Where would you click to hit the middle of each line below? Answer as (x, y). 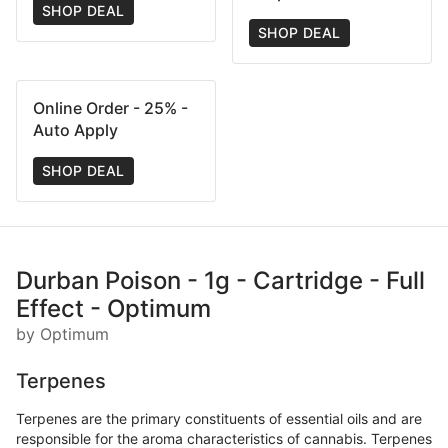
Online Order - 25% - (110, 107)
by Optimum (62, 333)
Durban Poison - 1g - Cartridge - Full (220, 280)
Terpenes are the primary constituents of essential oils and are (219, 418)
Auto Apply (75, 129)
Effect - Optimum (113, 308)
